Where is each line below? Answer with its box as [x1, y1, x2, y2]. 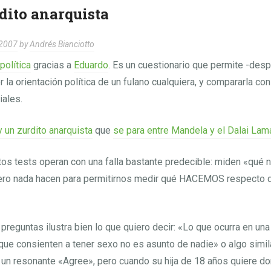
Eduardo [73, 59, 108, 71]
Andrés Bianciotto [29, 39, 94, 49]
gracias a [30, 59, 74, 71]
